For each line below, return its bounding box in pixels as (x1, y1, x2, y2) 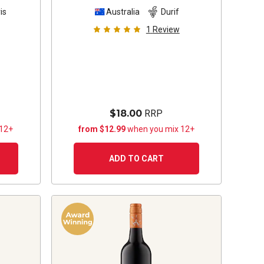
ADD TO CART (108, 153, 164, 163)
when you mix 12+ (127, 124, 194, 134)
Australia (105, 7, 140, 17)
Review (152, 24, 180, 34)
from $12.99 (78, 124, 127, 134)
